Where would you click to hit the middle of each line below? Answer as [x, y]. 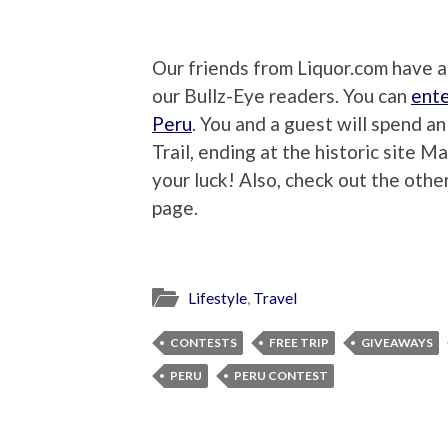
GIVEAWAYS [397, 343]
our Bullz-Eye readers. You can [281, 95]
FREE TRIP [299, 343]
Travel [275, 298]
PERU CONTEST [281, 376]
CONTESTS [203, 343]
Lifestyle [217, 298]
